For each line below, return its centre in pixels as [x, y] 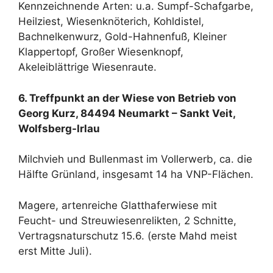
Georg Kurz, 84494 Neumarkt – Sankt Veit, [127, 113]
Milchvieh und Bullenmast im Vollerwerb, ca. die [135, 159]
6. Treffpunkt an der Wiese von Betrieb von [127, 98]
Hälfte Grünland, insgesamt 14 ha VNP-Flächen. [136, 175]
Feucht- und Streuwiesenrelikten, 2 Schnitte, [127, 220]
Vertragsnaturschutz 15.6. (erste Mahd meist [128, 236]
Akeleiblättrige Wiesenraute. [87, 67]
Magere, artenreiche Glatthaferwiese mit [118, 205]
